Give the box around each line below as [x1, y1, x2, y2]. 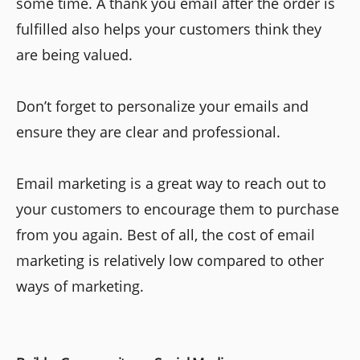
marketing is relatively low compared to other [16, 250, 324, 270]
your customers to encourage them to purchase [16, 198, 339, 219]
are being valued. [16, 44, 133, 64]
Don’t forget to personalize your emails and [16, 96, 309, 116]
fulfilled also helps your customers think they [16, 18, 321, 39]
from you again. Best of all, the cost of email [16, 224, 315, 244]
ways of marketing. [16, 276, 144, 296]
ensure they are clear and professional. [16, 121, 280, 141]
